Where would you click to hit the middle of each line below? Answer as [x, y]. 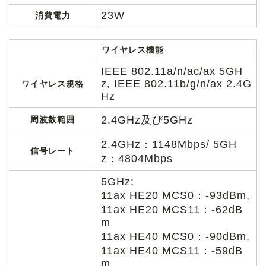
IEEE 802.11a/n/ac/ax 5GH [172, 71]
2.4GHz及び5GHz [147, 120]
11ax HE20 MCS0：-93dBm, [175, 195]
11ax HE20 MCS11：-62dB [172, 209]
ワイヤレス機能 [133, 50]
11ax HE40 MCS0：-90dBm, [175, 236]
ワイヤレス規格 [53, 83]
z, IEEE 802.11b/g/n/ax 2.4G [176, 83]
